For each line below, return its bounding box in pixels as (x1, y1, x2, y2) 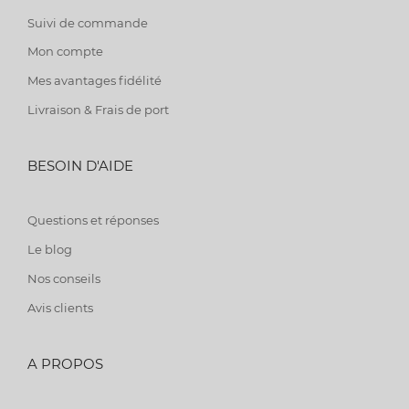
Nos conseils (27, 270, 100, 286)
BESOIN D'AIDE (27, 156, 133, 174)
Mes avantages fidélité (27, 72, 162, 88)
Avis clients (27, 299, 93, 315)
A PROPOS (27, 354, 103, 372)
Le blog (27, 241, 72, 257)
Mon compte (27, 43, 103, 58)
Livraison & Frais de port (27, 101, 169, 117)
